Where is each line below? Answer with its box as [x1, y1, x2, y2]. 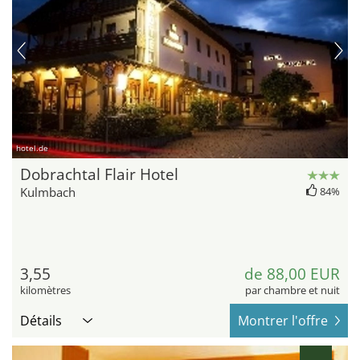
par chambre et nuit [245, 282, 340, 297]
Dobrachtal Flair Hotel [20, 163, 178, 185]
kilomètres [20, 282, 71, 297]
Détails [20, 311, 62, 329]
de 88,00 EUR [244, 263, 340, 284]
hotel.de [16, 141, 48, 153]
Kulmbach [20, 183, 76, 200]
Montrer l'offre [238, 311, 328, 329]
